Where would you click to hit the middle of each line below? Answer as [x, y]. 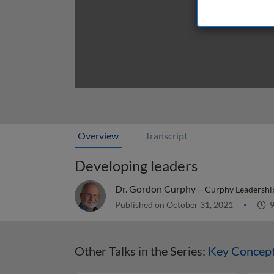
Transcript [166, 135]
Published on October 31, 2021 [175, 205]
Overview [98, 135]
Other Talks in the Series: [141, 251]
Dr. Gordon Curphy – [160, 189]
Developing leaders [136, 165]
